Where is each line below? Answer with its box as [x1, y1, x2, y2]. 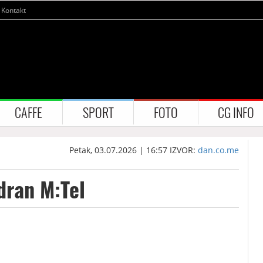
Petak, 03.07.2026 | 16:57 [69, 144, 168, 156]
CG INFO [218, 103, 255, 122]
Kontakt [1, 5, 26, 16]
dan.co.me [198, 144, 240, 156]
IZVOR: [170, 144, 198, 156]
